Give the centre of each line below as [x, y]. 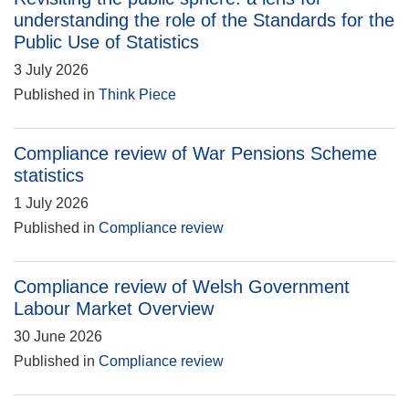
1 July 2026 [51, 203]
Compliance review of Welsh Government [182, 287]
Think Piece [137, 94]
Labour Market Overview [114, 309]
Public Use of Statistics [106, 42]
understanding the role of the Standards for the [204, 20]
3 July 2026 [51, 70]
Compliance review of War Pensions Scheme [195, 153]
